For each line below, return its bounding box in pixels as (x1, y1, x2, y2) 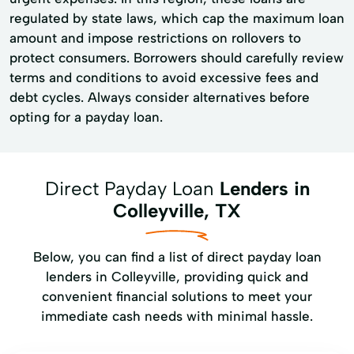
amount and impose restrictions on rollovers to (9, 30, 301, 46)
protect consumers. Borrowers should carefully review (9, 50, 344, 66)
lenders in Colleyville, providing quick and (46, 269, 308, 284)
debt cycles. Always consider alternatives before (9, 89, 310, 105)
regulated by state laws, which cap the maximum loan (9, 10, 345, 26)
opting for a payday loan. (9, 109, 163, 125)
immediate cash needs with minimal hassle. (41, 308, 313, 324)
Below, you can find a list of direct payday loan (32, 249, 322, 265)
